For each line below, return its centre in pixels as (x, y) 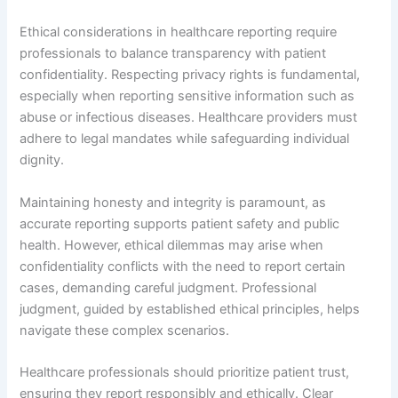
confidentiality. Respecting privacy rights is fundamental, (190, 75)
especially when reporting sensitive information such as (187, 96)
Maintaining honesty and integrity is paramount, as (173, 202)
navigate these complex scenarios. (125, 330)
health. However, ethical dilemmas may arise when (172, 245)
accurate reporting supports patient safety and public (180, 223)
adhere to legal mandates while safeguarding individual (185, 139)
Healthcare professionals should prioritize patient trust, (185, 373)
